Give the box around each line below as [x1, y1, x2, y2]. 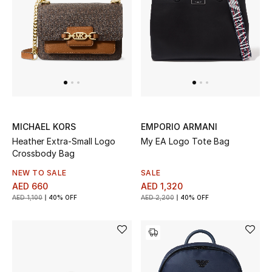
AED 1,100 [12, 194, 42, 202]
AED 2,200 [140, 194, 174, 202]
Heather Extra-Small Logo [12, 136, 115, 147]
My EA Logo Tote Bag [140, 136, 229, 147]
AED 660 [12, 181, 48, 192]
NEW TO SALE [12, 168, 67, 178]
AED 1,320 [140, 181, 183, 192]
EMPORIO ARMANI [140, 121, 217, 132]
